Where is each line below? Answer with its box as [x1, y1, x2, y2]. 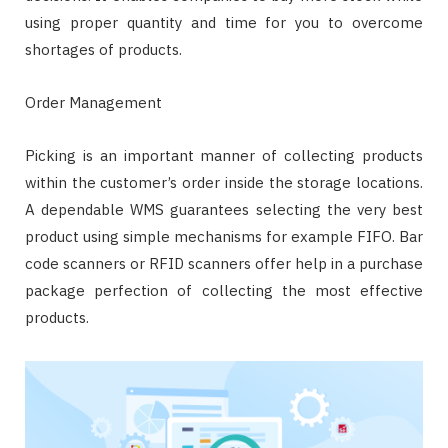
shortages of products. [25, 40, 182, 60]
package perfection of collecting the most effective [25, 281, 423, 301]
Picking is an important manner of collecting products [25, 146, 423, 166]
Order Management [25, 93, 162, 113]
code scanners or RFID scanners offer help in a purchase [25, 254, 423, 274]
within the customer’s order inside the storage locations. [25, 173, 423, 193]
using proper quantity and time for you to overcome [25, 13, 423, 33]
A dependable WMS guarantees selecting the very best [25, 200, 423, 220]
